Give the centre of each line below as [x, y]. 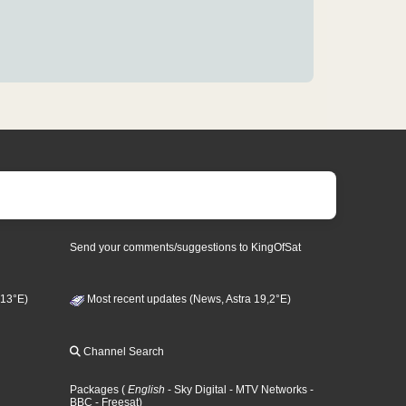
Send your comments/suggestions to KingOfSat [186, 247]
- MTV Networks [267, 389]
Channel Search [123, 351]
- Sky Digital [196, 389]
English [147, 389]
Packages [95, 389]
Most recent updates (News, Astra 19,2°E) [188, 300]
